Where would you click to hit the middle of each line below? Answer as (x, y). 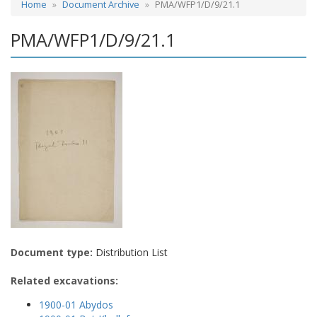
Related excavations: (64, 280)
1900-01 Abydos (76, 304)
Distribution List (130, 252)
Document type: (52, 252)
